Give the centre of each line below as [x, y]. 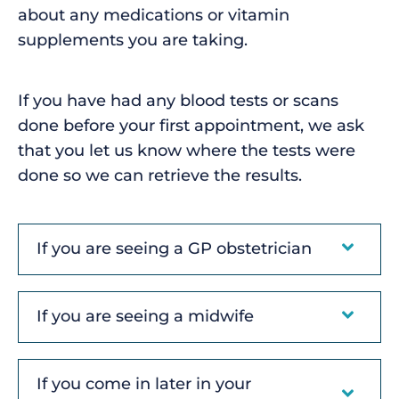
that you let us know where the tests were [187, 150]
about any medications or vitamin [154, 15]
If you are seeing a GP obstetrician [174, 249]
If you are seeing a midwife [145, 317]
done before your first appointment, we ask [191, 125]
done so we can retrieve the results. [160, 175]
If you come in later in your [144, 383]
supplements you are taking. [133, 40]
